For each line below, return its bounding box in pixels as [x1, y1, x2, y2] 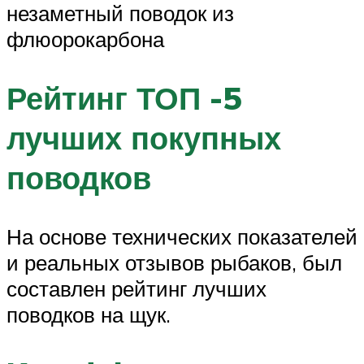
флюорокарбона [6, 25, 164, 52]
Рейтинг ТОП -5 [6, 77, 242, 118]
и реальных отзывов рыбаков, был [6, 249, 342, 275]
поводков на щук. [6, 301, 171, 327]
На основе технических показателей [6, 223, 357, 249]
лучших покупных [6, 117, 281, 158]
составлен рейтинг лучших [6, 275, 266, 301]
